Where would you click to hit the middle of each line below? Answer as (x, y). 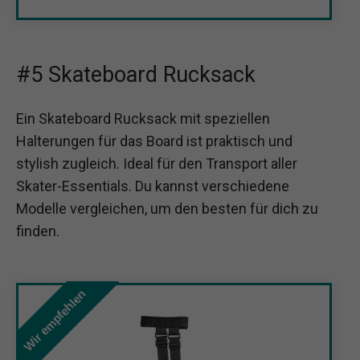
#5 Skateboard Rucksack (136, 74)
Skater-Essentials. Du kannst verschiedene (153, 186)
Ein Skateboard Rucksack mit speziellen (143, 118)
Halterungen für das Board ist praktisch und (154, 141)
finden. (38, 231)
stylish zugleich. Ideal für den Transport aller (157, 163)
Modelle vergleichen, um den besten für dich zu (167, 208)
